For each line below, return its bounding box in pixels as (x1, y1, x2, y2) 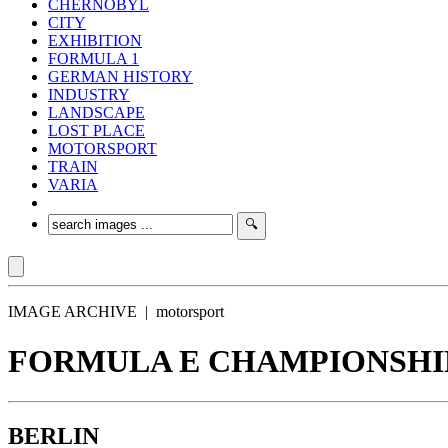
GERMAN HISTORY (48, 68, 193, 86)
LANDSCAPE (48, 104, 145, 122)
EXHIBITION (48, 32, 142, 50)
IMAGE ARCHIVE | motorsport (8, 303, 224, 321)
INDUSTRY (48, 86, 130, 104)
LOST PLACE (48, 122, 145, 140)
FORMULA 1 (48, 50, 139, 68)
